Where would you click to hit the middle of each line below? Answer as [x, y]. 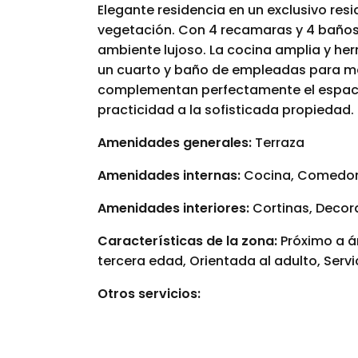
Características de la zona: [189, 241]
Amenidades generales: [175, 143]
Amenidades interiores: [175, 209]
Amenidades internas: [171, 176]
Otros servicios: [149, 294]
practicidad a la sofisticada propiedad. [226, 110]
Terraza [278, 143]
